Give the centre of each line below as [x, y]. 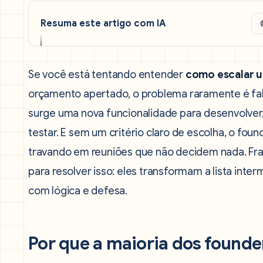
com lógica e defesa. [78, 191]
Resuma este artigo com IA [103, 23]
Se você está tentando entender [107, 75]
